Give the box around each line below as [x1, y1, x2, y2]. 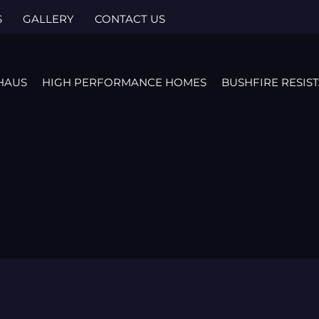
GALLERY [22, 12, 74, 26]
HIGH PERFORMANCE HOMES [42, 75, 207, 89]
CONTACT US [94, 12, 165, 26]
